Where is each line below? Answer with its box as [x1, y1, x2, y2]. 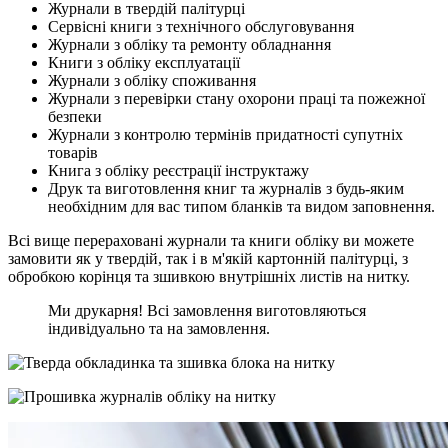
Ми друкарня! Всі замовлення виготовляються [48, 302, 366, 320]
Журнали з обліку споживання [48, 72, 256, 90]
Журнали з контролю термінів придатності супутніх [48, 126, 403, 144]
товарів [48, 144, 98, 162]
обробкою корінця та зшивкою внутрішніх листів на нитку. [8, 268, 414, 286]
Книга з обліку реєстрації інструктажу [48, 162, 309, 180]
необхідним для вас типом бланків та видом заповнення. [48, 198, 439, 216]
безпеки [48, 108, 102, 126]
